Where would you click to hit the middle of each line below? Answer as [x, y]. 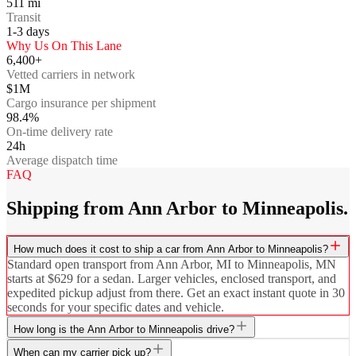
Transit [23, 17]
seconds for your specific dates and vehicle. [116, 307]
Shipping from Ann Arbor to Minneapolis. [177, 208]
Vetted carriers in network [71, 74]
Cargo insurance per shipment [81, 103]
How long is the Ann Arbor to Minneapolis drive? [124, 329]
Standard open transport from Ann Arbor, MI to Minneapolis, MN [172, 264]
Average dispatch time [62, 160]
